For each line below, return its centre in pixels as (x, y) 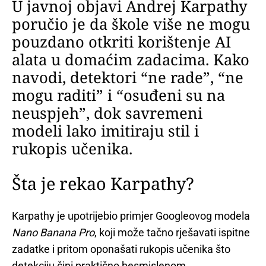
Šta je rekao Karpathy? (103, 183)
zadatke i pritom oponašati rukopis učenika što (121, 249)
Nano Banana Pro (53, 232)
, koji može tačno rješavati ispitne (172, 232)
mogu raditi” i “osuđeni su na (118, 96)
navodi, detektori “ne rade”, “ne (128, 78)
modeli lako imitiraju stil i (105, 131)
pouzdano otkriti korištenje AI (121, 42)
